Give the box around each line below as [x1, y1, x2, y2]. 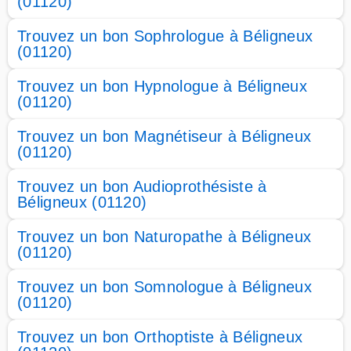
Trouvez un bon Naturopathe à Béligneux [17, 228, 312, 245]
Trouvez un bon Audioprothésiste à [17, 178, 267, 195]
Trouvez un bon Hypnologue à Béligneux [17, 78, 307, 95]
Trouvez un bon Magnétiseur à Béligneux [17, 128, 312, 145]
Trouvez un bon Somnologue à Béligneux [17, 278, 312, 295]
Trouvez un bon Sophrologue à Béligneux [17, 27, 313, 45]
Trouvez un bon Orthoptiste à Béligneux [17, 328, 303, 346]
